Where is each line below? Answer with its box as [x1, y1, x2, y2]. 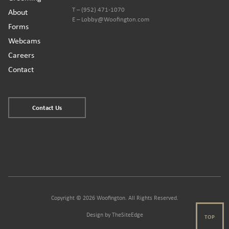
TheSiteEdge [111, 211, 143, 219]
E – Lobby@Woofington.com [72, 15, 149, 24]
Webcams [8, 35, 40, 46]
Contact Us [32, 103, 62, 112]
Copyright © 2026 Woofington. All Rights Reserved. [51, 194, 178, 202]
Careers [8, 50, 34, 60]
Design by [86, 211, 112, 219]
